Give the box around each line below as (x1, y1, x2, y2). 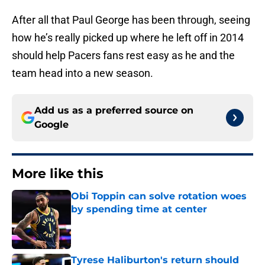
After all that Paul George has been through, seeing (12, 14, 250, 27)
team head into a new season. (12, 67, 153, 80)
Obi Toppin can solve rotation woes (71, 190, 247, 202)
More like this (12, 166, 104, 182)
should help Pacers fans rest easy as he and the (12, 49, 235, 62)
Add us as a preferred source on (34, 105, 193, 117)
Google (34, 119, 69, 131)
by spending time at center (71, 203, 207, 215)
